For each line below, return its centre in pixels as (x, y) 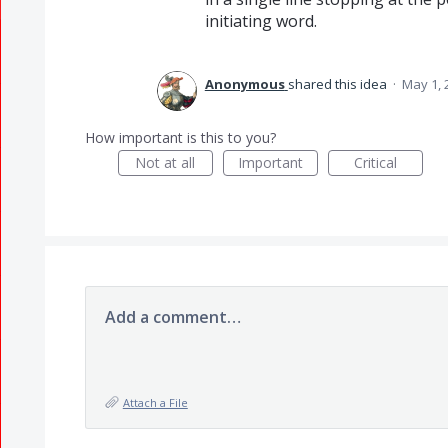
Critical (375, 162)
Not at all (165, 162)
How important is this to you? (180, 137)
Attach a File (155, 402)
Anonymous (244, 84)
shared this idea (338, 84)
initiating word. (260, 21)
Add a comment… (172, 317)
